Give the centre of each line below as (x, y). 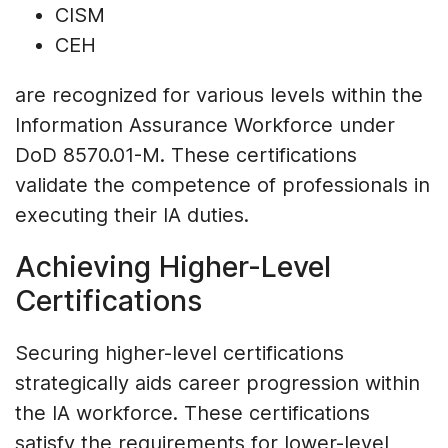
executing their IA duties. (132, 215)
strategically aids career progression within (217, 383)
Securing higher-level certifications (179, 353)
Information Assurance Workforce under (205, 125)
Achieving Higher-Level (173, 267)
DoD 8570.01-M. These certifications (186, 155)
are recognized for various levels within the (219, 95)
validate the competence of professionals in (222, 185)
